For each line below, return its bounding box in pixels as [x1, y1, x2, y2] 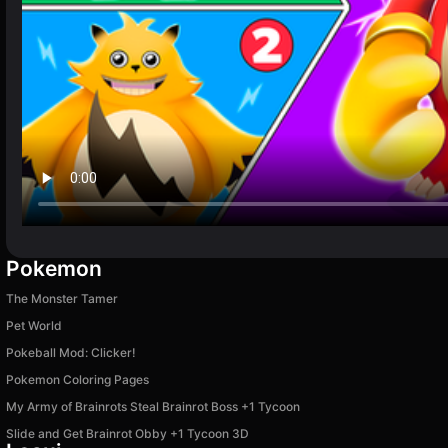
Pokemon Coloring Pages [6, 371, 149, 387]
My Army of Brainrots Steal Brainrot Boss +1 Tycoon [6, 398, 300, 414]
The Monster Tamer [6, 290, 118, 306]
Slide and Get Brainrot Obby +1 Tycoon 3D [6, 425, 249, 441]
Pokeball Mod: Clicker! [6, 344, 136, 360]
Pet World [6, 317, 62, 333]
